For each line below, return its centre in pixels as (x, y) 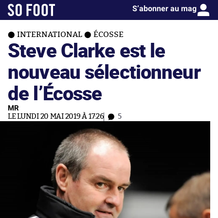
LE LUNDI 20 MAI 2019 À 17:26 (56, 117)
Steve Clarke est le (87, 50)
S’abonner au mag (164, 9)
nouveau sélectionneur (104, 71)
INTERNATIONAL (50, 35)
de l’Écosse (55, 93)
